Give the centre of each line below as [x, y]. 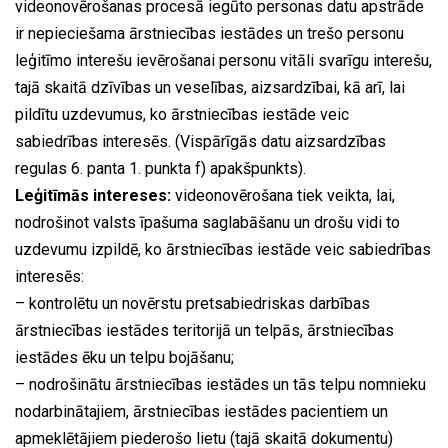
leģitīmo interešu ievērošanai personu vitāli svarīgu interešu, [223, 60]
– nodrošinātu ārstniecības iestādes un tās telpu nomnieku [220, 384]
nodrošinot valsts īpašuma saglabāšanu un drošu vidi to [207, 222]
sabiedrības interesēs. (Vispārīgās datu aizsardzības [200, 141]
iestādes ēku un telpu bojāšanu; [124, 357]
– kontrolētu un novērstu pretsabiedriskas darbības [192, 303]
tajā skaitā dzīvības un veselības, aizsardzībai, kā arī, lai [210, 87]
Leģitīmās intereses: [93, 195]
